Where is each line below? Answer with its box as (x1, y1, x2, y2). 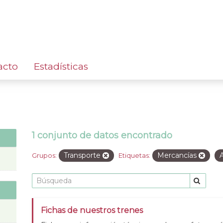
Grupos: (32, 151, 57, 159)
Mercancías (157, 150, 199, 160)
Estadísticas (34, 60, 88, 72)
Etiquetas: (118, 151, 150, 159)
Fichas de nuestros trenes (41, 205, 143, 215)
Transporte (64, 150, 103, 160)
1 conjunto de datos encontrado (32, 129, 172, 141)
